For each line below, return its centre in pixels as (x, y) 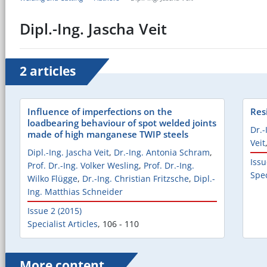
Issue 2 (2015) (55, 210)
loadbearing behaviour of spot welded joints (122, 122)
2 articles (48, 71)
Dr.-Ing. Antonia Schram (162, 152)
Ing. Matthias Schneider (75, 191)
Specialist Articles (63, 223)
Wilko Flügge (52, 178)
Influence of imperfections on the (100, 111)
